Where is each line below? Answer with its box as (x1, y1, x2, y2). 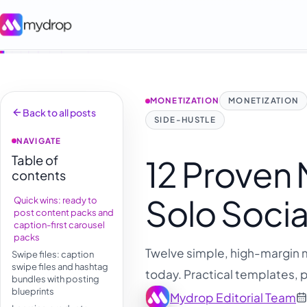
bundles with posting (12, 273, 99, 284)
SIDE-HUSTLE (154, 114, 217, 125)
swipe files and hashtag (12, 260, 108, 272)
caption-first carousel (14, 219, 105, 230)
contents (12, 167, 66, 183)
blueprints (12, 285, 54, 297)
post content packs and (14, 206, 114, 218)
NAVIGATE (16, 135, 62, 146)
